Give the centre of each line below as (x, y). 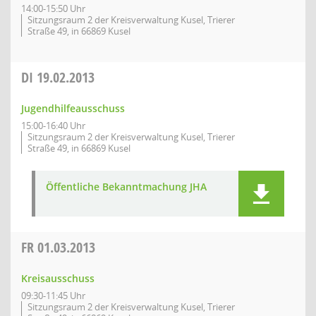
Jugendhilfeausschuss (73, 108)
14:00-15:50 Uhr (53, 8)
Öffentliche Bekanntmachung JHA (126, 187)
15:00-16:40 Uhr (53, 126)
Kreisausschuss (58, 278)
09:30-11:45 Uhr (53, 296)
